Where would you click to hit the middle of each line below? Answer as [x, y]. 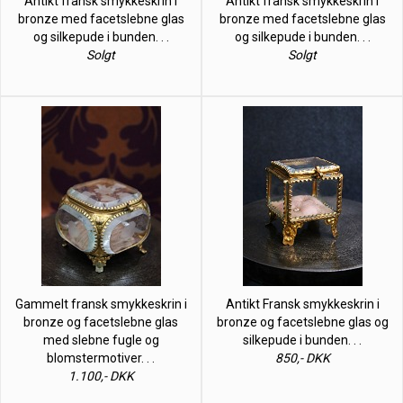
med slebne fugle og [101, 340]
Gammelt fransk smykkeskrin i [101, 304]
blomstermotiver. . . [101, 358]
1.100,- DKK [101, 376]
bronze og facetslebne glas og [302, 322]
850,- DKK [302, 358]
